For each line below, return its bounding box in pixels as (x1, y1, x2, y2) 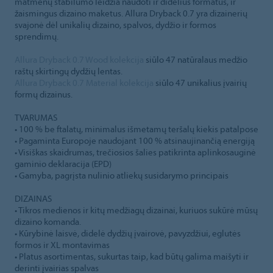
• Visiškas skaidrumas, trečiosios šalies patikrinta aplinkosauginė (15, 146, 256, 158)
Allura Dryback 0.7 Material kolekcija (15, 76, 154, 88)
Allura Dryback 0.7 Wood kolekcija (15, 53, 144, 65)
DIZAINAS (15, 192, 52, 204)
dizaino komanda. (15, 215, 81, 227)
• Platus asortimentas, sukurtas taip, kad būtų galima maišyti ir (15, 250, 249, 262)
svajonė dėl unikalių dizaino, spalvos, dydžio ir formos (15, 18, 216, 30)
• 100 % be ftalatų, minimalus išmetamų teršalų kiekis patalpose (15, 122, 258, 135)
